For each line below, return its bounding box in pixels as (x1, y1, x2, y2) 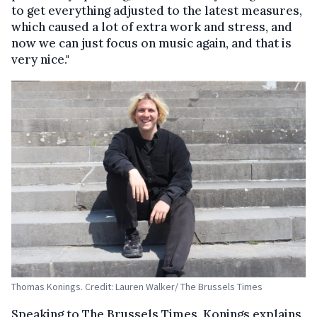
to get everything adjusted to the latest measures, (11, 3, 302, 19)
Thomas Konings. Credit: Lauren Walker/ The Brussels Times (11, 279, 263, 293)
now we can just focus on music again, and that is (11, 35, 292, 52)
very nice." (11, 52, 69, 68)
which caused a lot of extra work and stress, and (11, 19, 292, 35)
